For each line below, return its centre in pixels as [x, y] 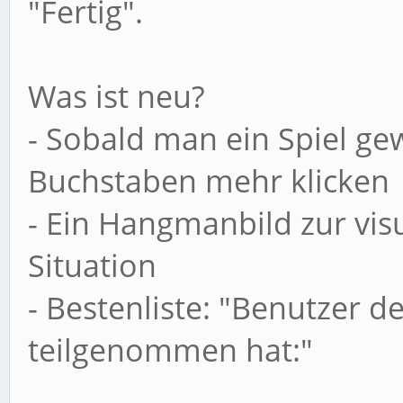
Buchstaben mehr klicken [209, 181]
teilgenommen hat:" [170, 350]
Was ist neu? [116, 97]
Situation [92, 266]
